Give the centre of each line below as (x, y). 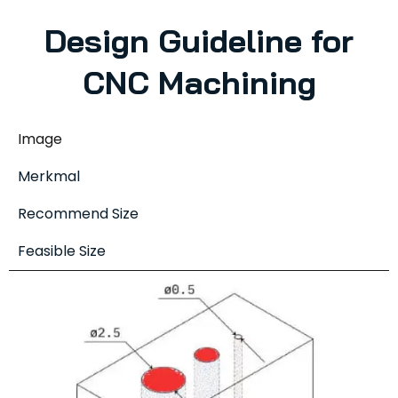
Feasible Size (62, 251)
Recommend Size (78, 213)
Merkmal (49, 176)
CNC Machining (199, 82)
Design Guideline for (199, 40)
